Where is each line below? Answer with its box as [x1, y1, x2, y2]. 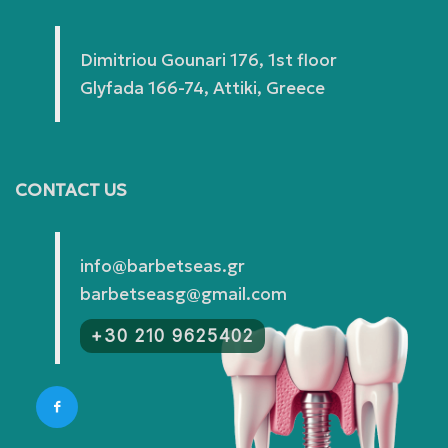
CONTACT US [15, 179, 127, 202]
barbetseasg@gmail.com [80, 283, 287, 306]
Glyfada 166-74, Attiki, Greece [80, 77, 325, 100]
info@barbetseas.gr [80, 255, 245, 278]
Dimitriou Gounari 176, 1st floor [80, 49, 337, 72]
